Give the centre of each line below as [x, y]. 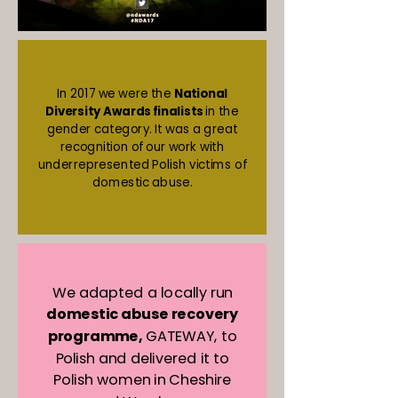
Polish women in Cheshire [143, 380]
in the [221, 111]
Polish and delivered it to [142, 358]
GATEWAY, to [189, 337]
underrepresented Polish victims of [142, 164]
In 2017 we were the [115, 93]
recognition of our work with [142, 147]
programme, [95, 337]
